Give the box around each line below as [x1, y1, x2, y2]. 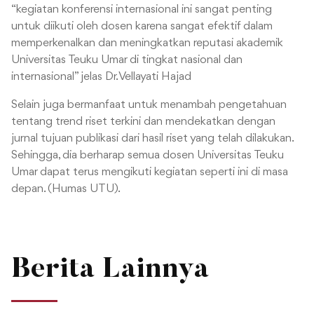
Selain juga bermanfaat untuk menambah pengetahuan [11, 99, 287, 111]
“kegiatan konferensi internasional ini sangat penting [11, 4, 272, 16]
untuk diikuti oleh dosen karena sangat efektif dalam [11, 20, 273, 33]
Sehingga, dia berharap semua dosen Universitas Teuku [11, 149, 284, 162]
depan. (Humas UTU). [11, 183, 121, 196]
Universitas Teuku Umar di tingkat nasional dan [11, 54, 243, 67]
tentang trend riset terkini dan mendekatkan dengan [11, 116, 275, 128]
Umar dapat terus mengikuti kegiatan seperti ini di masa [11, 166, 288, 179]
